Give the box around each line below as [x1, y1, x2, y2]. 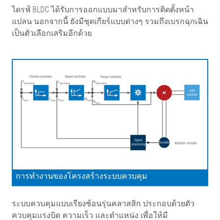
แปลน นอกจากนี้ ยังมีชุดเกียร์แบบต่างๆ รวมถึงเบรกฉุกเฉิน [12, 16, 208, 26]
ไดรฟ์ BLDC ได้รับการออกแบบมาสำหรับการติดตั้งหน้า [12, 4, 194, 14]
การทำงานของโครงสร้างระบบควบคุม [16, 171, 147, 181]
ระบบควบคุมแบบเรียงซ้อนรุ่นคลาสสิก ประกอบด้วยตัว [12, 198, 194, 208]
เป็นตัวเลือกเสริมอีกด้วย [12, 28, 92, 38]
